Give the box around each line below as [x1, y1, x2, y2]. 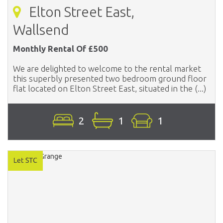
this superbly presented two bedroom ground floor [13, 73, 207, 83]
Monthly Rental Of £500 [13, 43, 108, 53]
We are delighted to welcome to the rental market [13, 63, 201, 73]
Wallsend [13, 21, 69, 37]
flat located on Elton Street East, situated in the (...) [13, 83, 206, 93]
